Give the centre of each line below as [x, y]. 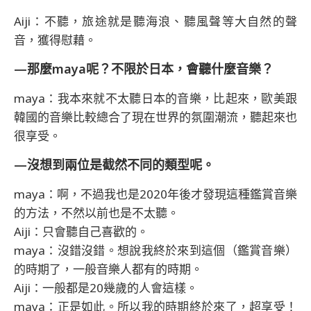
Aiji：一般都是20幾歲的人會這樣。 [106, 287]
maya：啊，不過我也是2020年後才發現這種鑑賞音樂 [155, 194]
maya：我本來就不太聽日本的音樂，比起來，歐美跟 [155, 98]
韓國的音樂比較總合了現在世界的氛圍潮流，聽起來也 [155, 117]
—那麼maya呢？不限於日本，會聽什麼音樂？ [144, 68]
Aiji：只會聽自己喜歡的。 [81, 231]
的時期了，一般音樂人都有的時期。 [108, 269]
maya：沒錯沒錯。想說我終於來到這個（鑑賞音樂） [155, 250]
